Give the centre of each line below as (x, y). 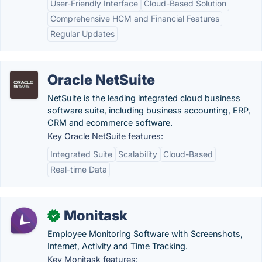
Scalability (138, 154)
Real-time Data (79, 169)
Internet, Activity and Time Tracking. (118, 246)
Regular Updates (82, 34)
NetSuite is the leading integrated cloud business (144, 98)
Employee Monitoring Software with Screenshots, (145, 234)
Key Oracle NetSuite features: (105, 136)
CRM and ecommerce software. (110, 123)
